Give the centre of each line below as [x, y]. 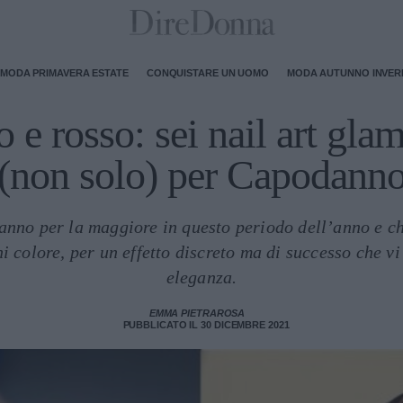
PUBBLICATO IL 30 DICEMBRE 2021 [206, 325]
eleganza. [201, 277]
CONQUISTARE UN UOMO [207, 72]
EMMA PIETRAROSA [197, 313]
